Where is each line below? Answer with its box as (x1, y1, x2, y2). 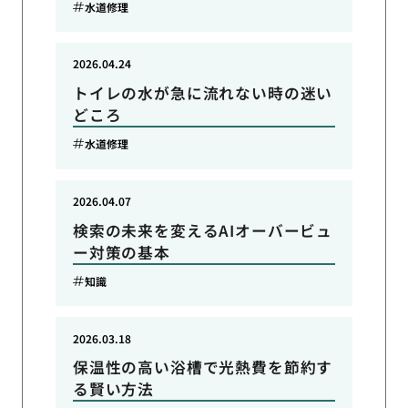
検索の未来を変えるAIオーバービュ (72, 219, 333, 241)
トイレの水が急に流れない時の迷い (72, 81, 333, 104)
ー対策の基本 (72, 240, 170, 263)
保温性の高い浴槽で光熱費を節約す (72, 356, 333, 379)
